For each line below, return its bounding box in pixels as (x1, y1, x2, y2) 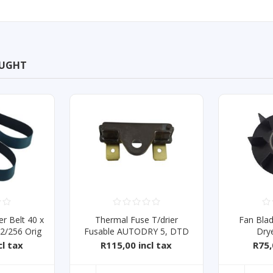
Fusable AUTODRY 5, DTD (83, 225, 189, 237)
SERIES (122, 236, 151, 249)
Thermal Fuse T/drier (94, 213, 178, 225)
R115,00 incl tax (101, 238, 172, 251)
